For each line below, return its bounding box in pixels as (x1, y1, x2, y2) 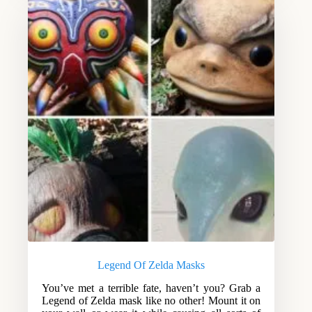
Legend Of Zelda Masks (97, 259, 205, 272)
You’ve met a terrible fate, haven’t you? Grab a (42, 282, 261, 295)
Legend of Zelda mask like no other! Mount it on (42, 295, 261, 307)
